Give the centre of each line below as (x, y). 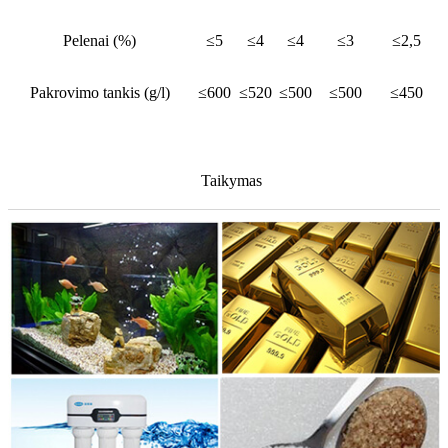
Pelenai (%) (99, 41)
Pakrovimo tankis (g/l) (99, 93)
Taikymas (231, 181)
